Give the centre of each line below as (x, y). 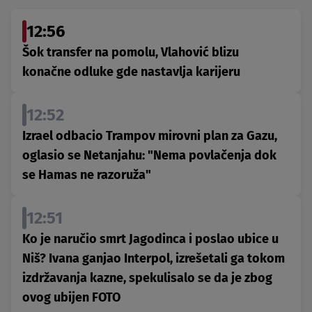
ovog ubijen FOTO (71, 298)
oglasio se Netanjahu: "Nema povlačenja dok (149, 156)
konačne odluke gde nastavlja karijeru (131, 72)
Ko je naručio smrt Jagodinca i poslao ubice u (150, 239)
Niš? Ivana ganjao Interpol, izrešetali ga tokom (154, 259)
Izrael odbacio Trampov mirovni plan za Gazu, (150, 136)
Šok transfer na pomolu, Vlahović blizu (131, 53)
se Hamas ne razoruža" (87, 175)
